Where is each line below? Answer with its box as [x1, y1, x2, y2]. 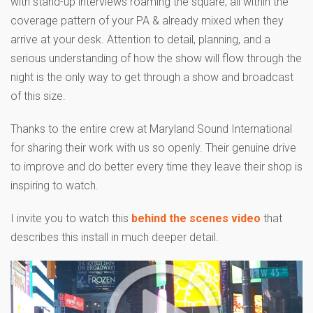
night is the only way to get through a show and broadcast [10, 70, 293, 84]
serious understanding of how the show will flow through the [10, 51, 302, 65]
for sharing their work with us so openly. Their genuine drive [10, 140, 296, 154]
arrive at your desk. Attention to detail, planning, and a [10, 32, 270, 46]
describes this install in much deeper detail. [10, 230, 219, 244]
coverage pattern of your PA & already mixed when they [10, 13, 284, 27]
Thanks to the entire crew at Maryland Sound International [10, 122, 292, 136]
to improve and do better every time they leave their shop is [10, 159, 303, 173]
